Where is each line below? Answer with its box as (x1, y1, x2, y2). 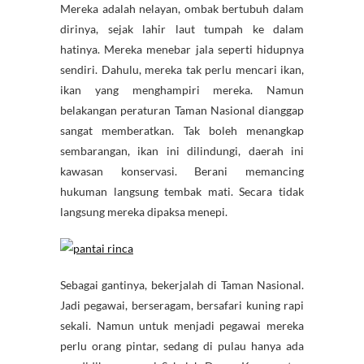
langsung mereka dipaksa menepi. (60, 205, 227, 219)
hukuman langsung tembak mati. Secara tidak (60, 184, 304, 199)
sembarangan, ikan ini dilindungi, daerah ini (60, 144, 304, 158)
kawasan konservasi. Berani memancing (60, 164, 304, 179)
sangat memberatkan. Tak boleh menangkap (60, 123, 304, 138)
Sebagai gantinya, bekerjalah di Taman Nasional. (60, 278, 304, 292)
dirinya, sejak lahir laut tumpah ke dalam (60, 22, 304, 37)
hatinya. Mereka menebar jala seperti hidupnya (60, 42, 304, 57)
